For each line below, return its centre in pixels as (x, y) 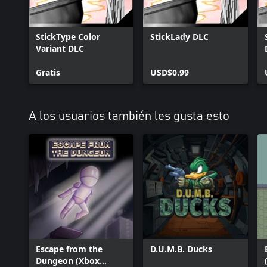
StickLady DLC (179, 37)
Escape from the (69, 249)
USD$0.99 (170, 72)
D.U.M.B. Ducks (181, 249)
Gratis (48, 72)
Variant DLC (60, 49)
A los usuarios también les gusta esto (129, 116)
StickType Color (68, 37)
